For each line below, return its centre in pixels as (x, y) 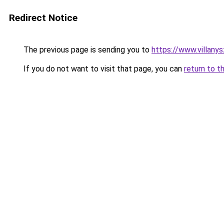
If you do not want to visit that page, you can (103, 69)
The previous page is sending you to (86, 50)
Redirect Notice (43, 18)
